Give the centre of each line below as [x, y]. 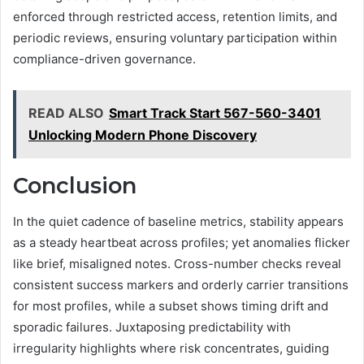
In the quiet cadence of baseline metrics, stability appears [178, 222]
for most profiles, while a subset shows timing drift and [171, 306]
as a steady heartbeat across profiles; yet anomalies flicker [182, 243]
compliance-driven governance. [104, 58]
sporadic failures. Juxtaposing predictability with [152, 327]
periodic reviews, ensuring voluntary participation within [175, 37]
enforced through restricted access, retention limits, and [175, 16]
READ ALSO [66, 113]
